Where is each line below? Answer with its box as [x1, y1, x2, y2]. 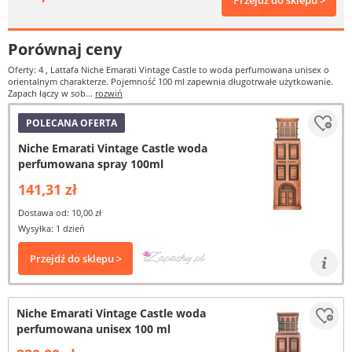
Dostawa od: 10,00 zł [18, 207, 101, 218]
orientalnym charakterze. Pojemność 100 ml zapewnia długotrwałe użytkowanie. [8, 75, 333, 87]
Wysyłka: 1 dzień [18, 222, 85, 234]
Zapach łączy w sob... [8, 87, 95, 99]
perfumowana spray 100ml [18, 156, 163, 171]
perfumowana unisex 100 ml [16, 321, 170, 336]
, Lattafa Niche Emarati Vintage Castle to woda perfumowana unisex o [46, 64, 329, 75]
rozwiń [95, 87, 123, 99]
